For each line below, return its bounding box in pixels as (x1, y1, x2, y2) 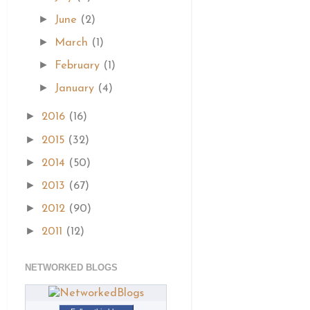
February (55, 60, 104, 72)
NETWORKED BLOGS (25, 262, 118, 273)
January (55, 83, 98, 95)
